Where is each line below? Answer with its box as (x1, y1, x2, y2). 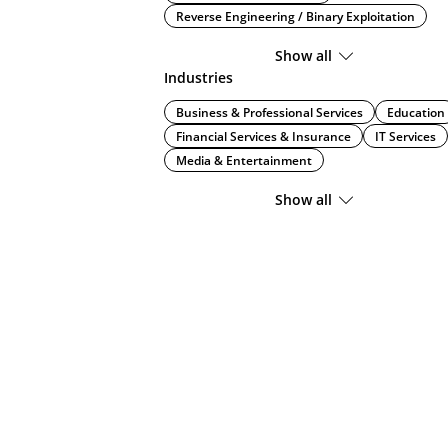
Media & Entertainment (176, 151, 312, 169)
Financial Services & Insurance (176, 127, 351, 145)
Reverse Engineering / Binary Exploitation (176, 7, 415, 25)
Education (387, 103, 445, 121)
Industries (164, 68, 233, 87)
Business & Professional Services (176, 103, 363, 121)
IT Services (375, 127, 436, 145)
